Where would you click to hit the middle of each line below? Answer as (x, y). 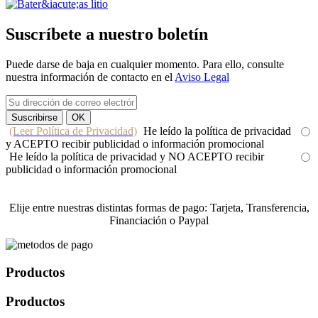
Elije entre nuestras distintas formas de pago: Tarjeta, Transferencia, (159, 208)
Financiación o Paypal (159, 221)
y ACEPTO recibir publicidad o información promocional (135, 144)
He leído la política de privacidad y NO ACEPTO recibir (136, 157)
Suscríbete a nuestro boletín (107, 34)
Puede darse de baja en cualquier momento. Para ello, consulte (145, 65)
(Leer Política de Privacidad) (73, 131)
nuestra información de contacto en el (90, 77)
